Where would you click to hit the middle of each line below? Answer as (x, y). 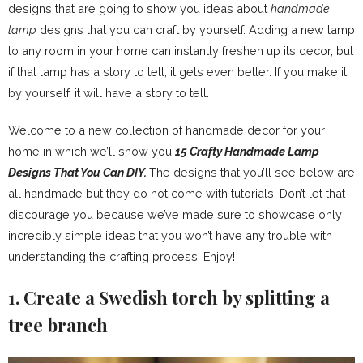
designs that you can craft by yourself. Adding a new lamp (197, 30)
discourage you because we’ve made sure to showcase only (175, 214)
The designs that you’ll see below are (252, 172)
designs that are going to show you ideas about (139, 9)
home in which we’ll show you (92, 151)
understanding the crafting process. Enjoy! (122, 256)
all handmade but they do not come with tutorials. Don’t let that (177, 193)
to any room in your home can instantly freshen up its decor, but (181, 51)
